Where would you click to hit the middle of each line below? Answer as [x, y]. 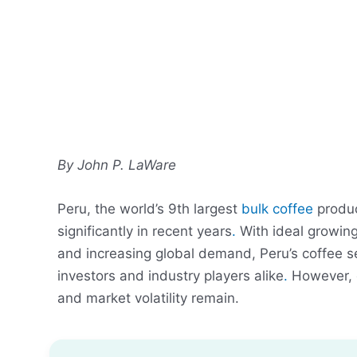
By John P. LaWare [117, 165]
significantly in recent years [145, 231]
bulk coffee [277, 209]
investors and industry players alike [171, 276]
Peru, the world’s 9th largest [149, 209]
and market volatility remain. [148, 298]
